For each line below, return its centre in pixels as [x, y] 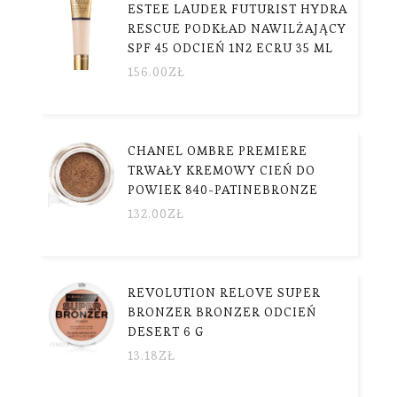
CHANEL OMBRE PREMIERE [218, 150]
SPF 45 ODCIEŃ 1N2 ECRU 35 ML [230, 47]
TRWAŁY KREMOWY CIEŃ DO [222, 170]
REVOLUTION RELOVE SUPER [224, 292]
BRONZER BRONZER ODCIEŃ [222, 311]
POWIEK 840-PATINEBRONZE [223, 189]
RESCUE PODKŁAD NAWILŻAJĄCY [237, 28]
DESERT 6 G [166, 331]
